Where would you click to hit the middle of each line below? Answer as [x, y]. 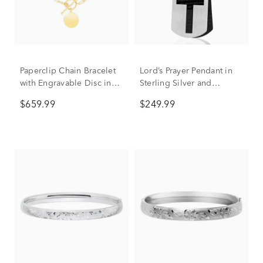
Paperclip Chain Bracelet [68, 71]
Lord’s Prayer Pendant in [186, 71]
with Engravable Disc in [66, 83]
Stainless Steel [168, 96]
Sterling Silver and [176, 83]
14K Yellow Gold [53, 96]
